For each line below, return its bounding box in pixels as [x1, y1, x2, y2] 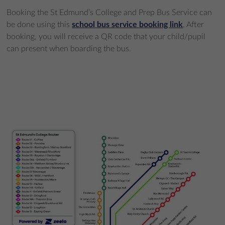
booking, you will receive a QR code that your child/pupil [7, 32, 206, 41]
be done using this [7, 20, 72, 29]
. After [183, 20, 204, 29]
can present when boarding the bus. [7, 44, 132, 53]
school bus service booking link [72, 20, 183, 29]
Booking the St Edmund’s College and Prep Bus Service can [7, 8, 212, 17]
